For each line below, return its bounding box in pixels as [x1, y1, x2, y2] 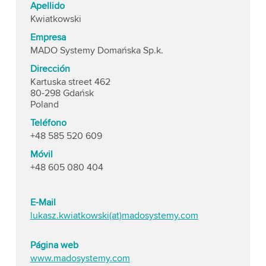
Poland [30, 98, 59, 110]
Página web [30, 239, 78, 251]
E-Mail [30, 196, 56, 208]
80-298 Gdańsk [30, 87, 94, 99]
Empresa [30, 31, 66, 43]
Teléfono [30, 116, 66, 129]
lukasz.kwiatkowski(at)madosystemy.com [30, 209, 198, 221]
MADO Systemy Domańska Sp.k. [30, 44, 166, 56]
